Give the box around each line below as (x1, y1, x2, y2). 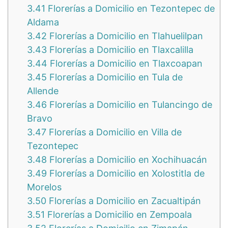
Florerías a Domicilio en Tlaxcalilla (47, 44, 193, 55)
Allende (27, 85, 59, 97)
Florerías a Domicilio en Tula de (47, 72, 183, 83)
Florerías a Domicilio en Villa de (46, 127, 182, 138)
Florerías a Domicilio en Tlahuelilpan (47, 31, 203, 42)
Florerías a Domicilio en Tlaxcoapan (47, 58, 203, 69)
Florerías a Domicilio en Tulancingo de (47, 99, 212, 110)
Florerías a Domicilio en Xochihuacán (47, 154, 207, 165)
